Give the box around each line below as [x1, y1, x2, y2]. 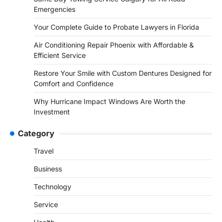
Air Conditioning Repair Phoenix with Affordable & [34, 41, 194, 50]
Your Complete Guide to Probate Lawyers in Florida [34, 23, 199, 32]
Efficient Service [34, 51, 86, 60]
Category [18, 128, 55, 139]
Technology [34, 182, 71, 191]
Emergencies [34, 5, 75, 14]
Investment [34, 108, 70, 116]
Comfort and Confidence [34, 79, 113, 88]
